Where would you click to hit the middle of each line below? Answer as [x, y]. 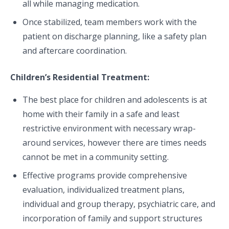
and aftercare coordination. [75, 51]
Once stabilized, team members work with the [110, 22]
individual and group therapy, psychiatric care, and [119, 204]
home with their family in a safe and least [101, 114]
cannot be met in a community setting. [98, 157]
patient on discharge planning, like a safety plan [114, 36]
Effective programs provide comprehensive [105, 175]
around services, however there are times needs [114, 143]
